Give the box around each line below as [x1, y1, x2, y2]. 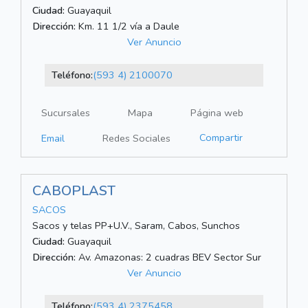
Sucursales [41, 106, 90, 120]
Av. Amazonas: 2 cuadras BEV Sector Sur [76, 250, 261, 265]
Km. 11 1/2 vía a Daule [76, 19, 179, 34]
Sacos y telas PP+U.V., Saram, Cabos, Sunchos [32, 219, 240, 233]
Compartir [199, 131, 243, 145]
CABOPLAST [32, 181, 115, 201]
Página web [190, 106, 243, 120]
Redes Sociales [102, 131, 170, 146]
